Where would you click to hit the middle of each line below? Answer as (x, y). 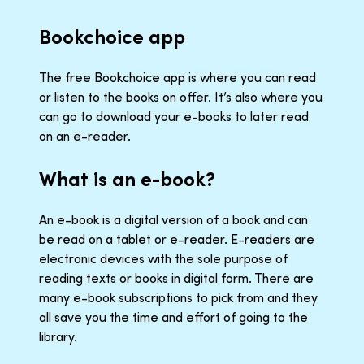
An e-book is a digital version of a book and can (173, 219)
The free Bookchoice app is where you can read (178, 78)
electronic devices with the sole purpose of (163, 258)
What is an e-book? (127, 178)
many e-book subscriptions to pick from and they (178, 297)
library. (58, 336)
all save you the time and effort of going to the (173, 316)
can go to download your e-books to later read (174, 117)
